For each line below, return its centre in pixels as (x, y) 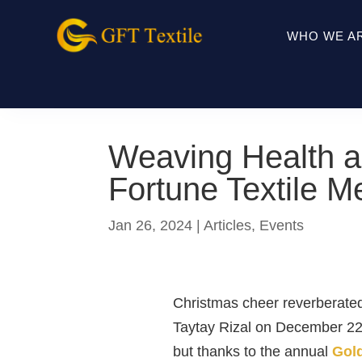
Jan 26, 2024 (151, 225)
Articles (228, 225)
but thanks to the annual (252, 352)
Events (282, 225)
